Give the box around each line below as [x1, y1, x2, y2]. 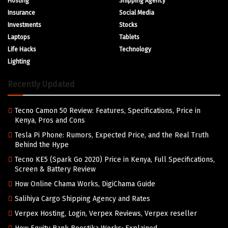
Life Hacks [8, 45, 36, 53]
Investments [8, 21, 41, 28]
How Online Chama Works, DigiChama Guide [15, 179, 155, 188]
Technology [119, 45, 151, 53]
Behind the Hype [15, 140, 69, 149]
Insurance [8, 9, 35, 16]
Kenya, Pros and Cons [15, 116, 85, 125]
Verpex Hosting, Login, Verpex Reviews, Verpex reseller [15, 209, 197, 218]
